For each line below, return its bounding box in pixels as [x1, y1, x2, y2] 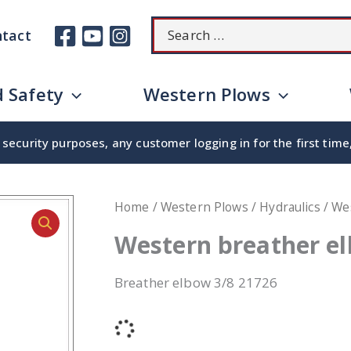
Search [154, 18, 197, 37]
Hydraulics [259, 198, 320, 215]
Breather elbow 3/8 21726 [114, 273, 278, 291]
